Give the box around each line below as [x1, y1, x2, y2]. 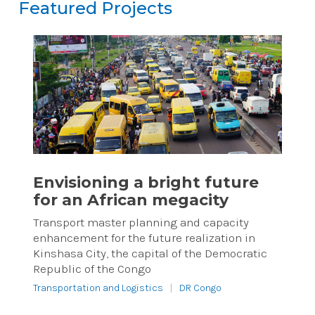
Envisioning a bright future [32, 172, 259, 192]
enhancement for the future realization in [32, 230, 255, 245]
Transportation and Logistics [32, 281, 163, 294]
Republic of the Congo [32, 261, 151, 276]
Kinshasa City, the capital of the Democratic [32, 245, 267, 260]
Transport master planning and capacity [32, 214, 249, 229]
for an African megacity [32, 190, 229, 210]
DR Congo [179, 281, 221, 294]
